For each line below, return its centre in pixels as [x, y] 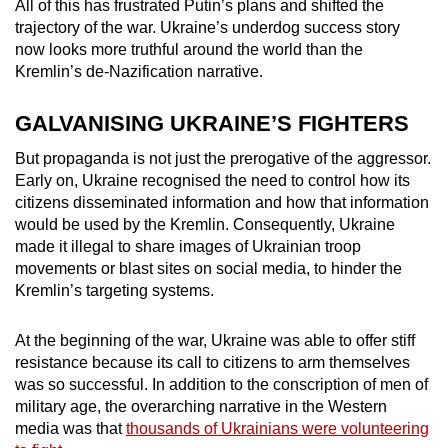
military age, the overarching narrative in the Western [201, 407]
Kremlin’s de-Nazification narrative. [139, 72]
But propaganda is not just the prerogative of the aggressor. [223, 159]
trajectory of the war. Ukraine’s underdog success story [207, 28]
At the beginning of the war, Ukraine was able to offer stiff [215, 341]
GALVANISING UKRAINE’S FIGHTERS [212, 124]
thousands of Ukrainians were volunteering [277, 429]
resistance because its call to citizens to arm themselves [212, 363]
